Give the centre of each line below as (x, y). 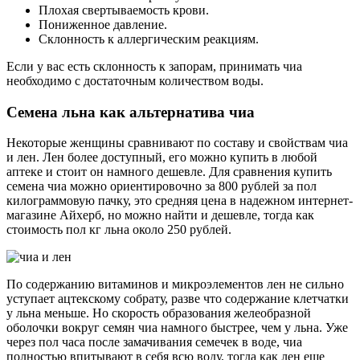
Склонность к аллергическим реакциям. (149, 39)
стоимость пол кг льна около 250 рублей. (119, 230)
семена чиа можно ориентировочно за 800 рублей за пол (162, 186)
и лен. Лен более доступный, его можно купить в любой (162, 157)
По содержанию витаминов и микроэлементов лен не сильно (175, 284)
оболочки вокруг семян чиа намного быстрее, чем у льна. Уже (177, 328)
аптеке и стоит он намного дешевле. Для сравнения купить (169, 172)
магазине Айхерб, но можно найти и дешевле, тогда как (162, 215)
